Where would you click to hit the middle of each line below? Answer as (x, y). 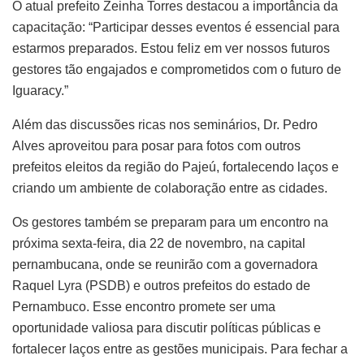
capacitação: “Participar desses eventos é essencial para (176, 27)
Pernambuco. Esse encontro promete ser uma (144, 306)
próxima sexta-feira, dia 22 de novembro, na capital (159, 243)
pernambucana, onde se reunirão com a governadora (165, 264)
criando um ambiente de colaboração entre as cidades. (170, 188)
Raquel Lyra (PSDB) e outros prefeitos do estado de (161, 285)
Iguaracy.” (40, 90)
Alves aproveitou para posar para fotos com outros (156, 145)
